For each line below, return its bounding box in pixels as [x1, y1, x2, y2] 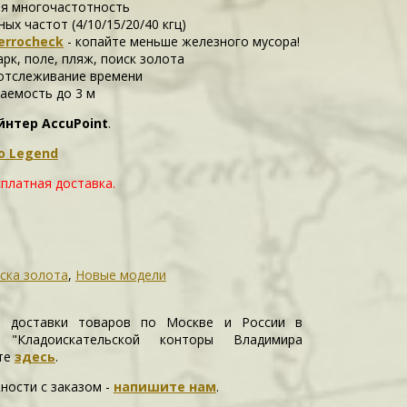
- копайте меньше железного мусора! [63, 33, 300, 50]
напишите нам [113, 378, 216, 395]
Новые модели [74, 266, 166, 283]
